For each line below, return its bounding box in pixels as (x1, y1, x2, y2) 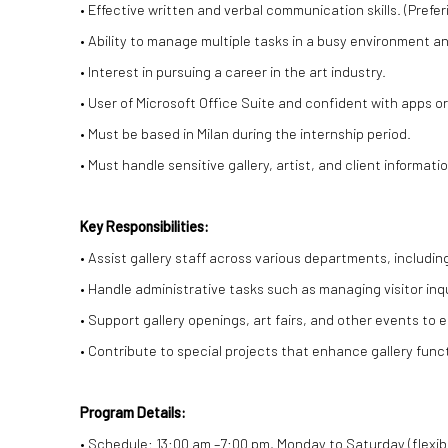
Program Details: (80, 403, 186, 421)
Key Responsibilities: (80, 217, 209, 235)
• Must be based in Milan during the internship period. (80, 124, 411, 142)
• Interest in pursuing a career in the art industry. (80, 62, 386, 80)
